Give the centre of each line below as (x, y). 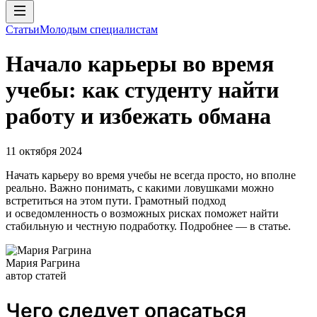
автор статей (36, 275)
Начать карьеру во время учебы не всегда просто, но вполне (151, 175)
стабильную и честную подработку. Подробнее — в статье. (148, 226)
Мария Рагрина (43, 263)
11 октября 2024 (44, 151)
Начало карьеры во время (140, 64)
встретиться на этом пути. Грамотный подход (116, 200)
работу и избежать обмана (138, 116)
